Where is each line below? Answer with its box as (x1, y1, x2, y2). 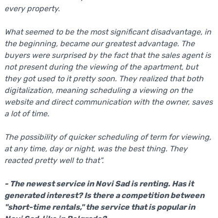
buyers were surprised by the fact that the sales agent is (4, 51, 211, 60)
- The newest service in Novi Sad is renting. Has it (4, 179, 194, 188)
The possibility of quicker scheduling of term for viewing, (4, 132, 211, 142)
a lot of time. (4, 109, 49, 118)
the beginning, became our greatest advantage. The (4, 39, 195, 48)
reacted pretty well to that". (4, 156, 104, 165)
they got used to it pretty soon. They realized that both (4, 74, 203, 83)
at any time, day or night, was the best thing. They (4, 144, 187, 153)
